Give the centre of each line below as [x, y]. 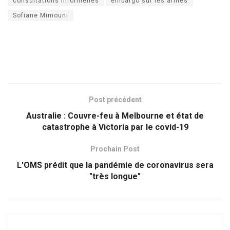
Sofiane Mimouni [41, 15]
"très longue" [115, 176]
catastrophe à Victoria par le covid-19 [115, 127]
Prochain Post [115, 149]
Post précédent [115, 99]
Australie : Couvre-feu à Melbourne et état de [115, 116]
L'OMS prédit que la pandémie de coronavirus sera [115, 165]
